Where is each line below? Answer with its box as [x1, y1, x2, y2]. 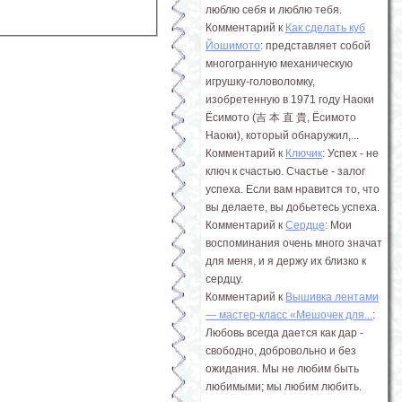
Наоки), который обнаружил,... [205, 129, 359, 142]
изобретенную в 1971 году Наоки [205, 93, 374, 106]
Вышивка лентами [285, 291, 379, 303]
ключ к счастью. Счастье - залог [205, 165, 365, 178]
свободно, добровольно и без [205, 345, 356, 357]
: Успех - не [322, 147, 379, 160]
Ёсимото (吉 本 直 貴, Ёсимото [205, 111, 356, 124]
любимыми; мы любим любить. [205, 380, 362, 393]
